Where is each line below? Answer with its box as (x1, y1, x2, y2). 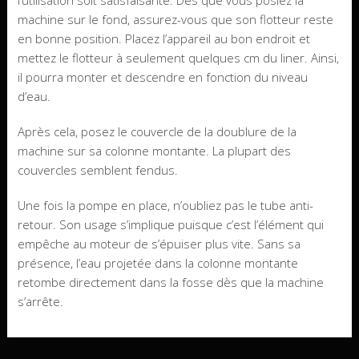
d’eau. (17, 88, 50, 105)
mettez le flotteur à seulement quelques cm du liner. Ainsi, (17, 50, 339, 67)
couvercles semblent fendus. (17, 162, 178, 179)
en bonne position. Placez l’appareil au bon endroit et (17, 30, 310, 47)
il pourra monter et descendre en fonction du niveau (17, 69, 308, 86)
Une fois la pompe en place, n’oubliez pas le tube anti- (17, 197, 313, 214)
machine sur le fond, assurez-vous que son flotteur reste (17, 11, 333, 28)
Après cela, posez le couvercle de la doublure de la (17, 123, 296, 140)
